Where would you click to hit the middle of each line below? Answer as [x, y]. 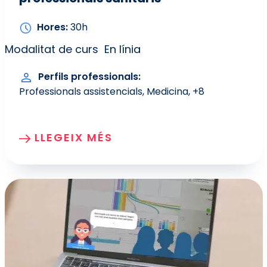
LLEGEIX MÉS [73, 137]
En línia [122, 49]
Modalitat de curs [51, 49]
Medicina [167, 91]
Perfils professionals [88, 77]
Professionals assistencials [80, 91]
